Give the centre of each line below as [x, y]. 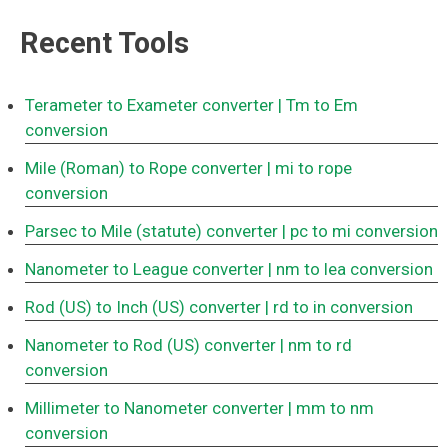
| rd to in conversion [339, 307]
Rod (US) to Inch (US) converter [143, 307]
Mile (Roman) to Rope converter [144, 168]
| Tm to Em [318, 105]
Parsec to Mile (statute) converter [151, 231]
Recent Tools [104, 43]
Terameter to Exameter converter [149, 105]
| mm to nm [331, 408]
